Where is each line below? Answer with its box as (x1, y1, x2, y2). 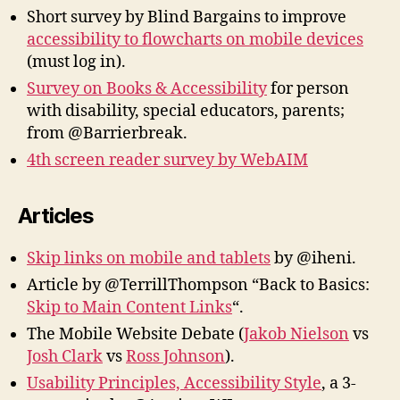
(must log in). (27, 52, 126, 73)
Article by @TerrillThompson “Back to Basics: (27, 275, 370, 296)
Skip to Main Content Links (27, 297, 232, 319)
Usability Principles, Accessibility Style (27, 373, 321, 395)
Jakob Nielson (244, 324, 349, 346)
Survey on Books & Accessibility (27, 79, 267, 100)
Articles (18, 203, 95, 229)
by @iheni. (271, 248, 356, 270)
